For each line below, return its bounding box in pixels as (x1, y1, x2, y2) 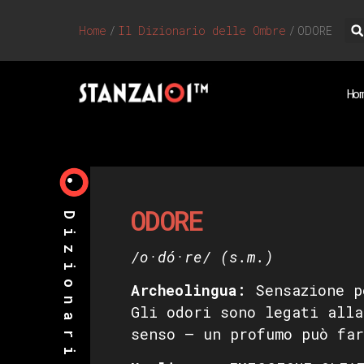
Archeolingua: (130, 280, 246, 301)
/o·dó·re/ (130, 247, 211, 266)
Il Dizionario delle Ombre (118, 23, 286, 38)
